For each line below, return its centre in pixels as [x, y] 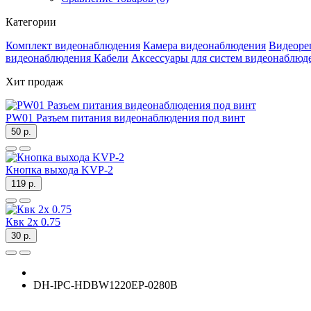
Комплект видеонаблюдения [73, 45]
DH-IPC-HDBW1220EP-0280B [106, 285]
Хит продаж [34, 82]
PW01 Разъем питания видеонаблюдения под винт [125, 118]
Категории [31, 22]
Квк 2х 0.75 [33, 222]
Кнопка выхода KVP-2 [59, 170]
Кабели [111, 58]
